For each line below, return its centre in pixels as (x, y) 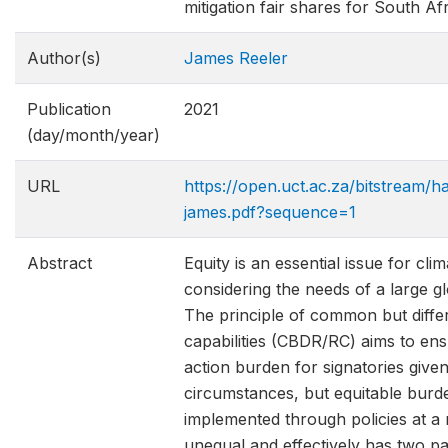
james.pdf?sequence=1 (270, 212)
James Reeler (236, 58)
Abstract (59, 263)
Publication (69, 109)
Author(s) (64, 58)
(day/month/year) (93, 135)
